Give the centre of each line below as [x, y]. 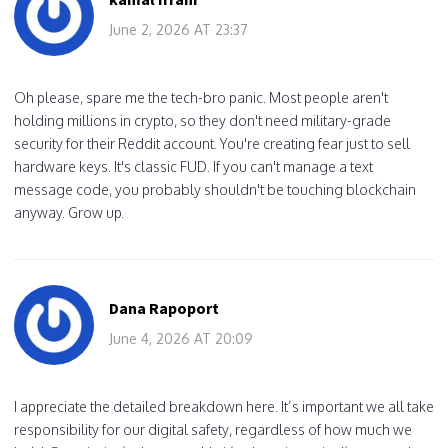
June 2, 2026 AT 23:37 [178, 29]
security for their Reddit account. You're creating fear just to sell [212, 143]
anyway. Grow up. [69, 212]
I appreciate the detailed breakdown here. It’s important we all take [224, 406]
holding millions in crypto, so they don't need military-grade [202, 120]
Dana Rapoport [164, 307]
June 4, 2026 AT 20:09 [181, 338]
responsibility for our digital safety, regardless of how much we [213, 429]
